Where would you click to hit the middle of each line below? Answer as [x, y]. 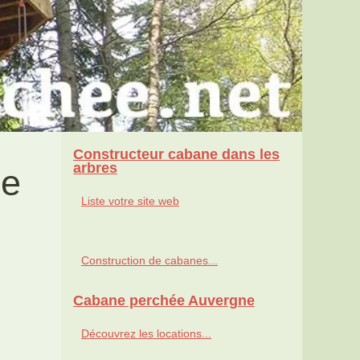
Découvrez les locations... [146, 334]
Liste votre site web [130, 201]
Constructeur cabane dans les [176, 155]
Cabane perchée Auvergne [164, 301]
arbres [95, 168]
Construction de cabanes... [149, 261]
